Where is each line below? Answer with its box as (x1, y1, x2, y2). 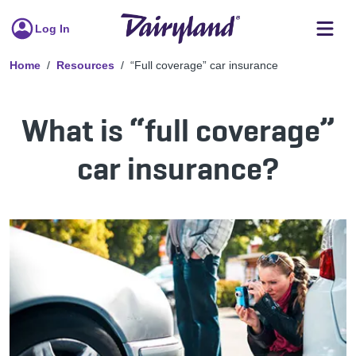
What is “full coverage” (21, 110, 335, 151)
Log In (35, 22, 71, 35)
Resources (56, 59, 114, 72)
